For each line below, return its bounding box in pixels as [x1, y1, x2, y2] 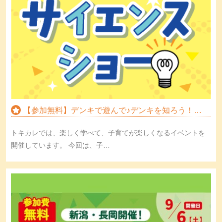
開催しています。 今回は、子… [11, 141, 110, 149]
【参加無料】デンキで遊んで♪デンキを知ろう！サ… [23, 106, 194, 114]
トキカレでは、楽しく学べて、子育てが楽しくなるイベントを [11, 128, 205, 137]
